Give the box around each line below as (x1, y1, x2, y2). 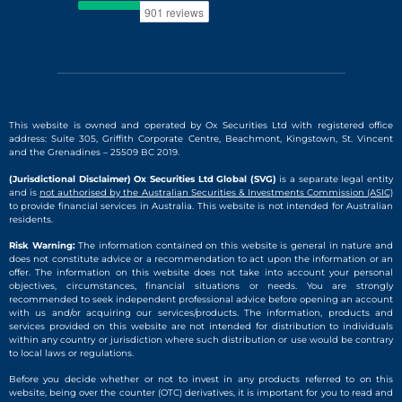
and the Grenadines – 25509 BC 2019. (9, 146, 179, 159)
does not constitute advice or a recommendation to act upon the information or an (9, 252, 393, 265)
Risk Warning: (9, 239, 75, 251)
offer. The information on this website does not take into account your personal (9, 266, 393, 278)
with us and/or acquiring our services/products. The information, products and (9, 306, 393, 319)
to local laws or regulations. (9, 346, 134, 359)
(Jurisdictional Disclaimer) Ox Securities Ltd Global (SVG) (9, 172, 276, 185)
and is (9, 186, 40, 198)
